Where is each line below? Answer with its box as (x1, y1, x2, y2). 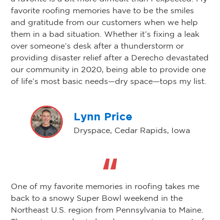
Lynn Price (73, 110, 132, 122)
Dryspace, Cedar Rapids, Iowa (73, 125, 190, 135)
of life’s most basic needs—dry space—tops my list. (11, 77, 206, 86)
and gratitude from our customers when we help (11, 18, 198, 27)
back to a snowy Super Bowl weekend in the (11, 193, 183, 203)
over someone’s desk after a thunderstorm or (11, 41, 184, 51)
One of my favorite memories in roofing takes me (11, 182, 199, 191)
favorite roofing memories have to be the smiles (11, 6, 194, 15)
